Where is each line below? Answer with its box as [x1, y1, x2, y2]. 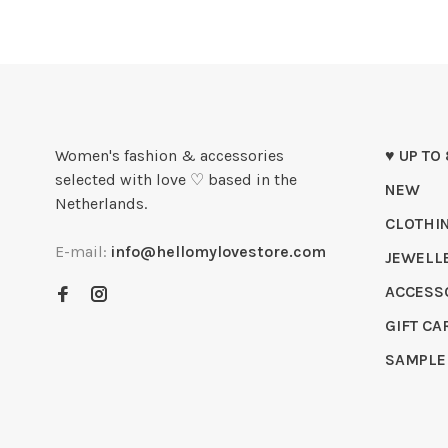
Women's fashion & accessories [55, 146, 284, 166]
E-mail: [55, 242, 111, 262]
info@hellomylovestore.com [111, 242, 326, 262]
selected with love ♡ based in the [55, 170, 297, 190]
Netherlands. [55, 194, 147, 214]
